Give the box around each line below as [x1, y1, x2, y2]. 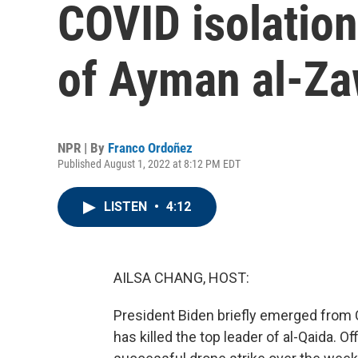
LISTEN [104, 199, 150, 214]
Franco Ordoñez [108, 140, 193, 156]
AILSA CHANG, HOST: [113, 269, 249, 286]
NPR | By [58, 140, 108, 156]
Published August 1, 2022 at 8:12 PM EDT [58, 157, 241, 170]
